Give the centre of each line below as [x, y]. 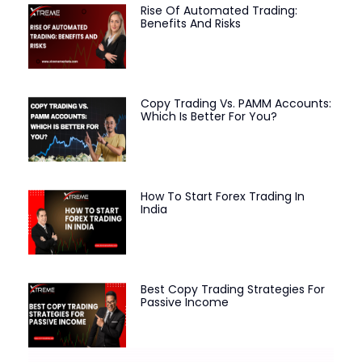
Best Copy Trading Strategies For [232, 289]
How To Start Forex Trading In [222, 196]
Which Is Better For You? [208, 117]
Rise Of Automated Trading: [219, 11]
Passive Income [184, 302]
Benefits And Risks [190, 24]
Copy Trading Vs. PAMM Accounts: [236, 104]
